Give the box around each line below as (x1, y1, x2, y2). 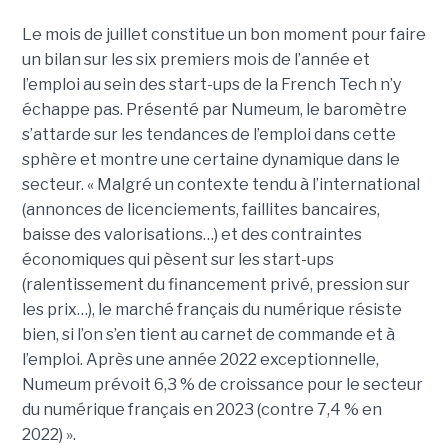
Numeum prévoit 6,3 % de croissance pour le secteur (21, 375, 423, 395)
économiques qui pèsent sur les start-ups (21, 250, 334, 270)
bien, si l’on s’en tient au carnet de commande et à (21, 325, 395, 345)
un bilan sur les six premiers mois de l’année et (21, 50, 370, 70)
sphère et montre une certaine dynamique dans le (21, 150, 400, 170)
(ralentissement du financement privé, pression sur (21, 275, 410, 295)
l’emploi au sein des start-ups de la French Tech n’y (21, 75, 401, 95)
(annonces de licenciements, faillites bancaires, (21, 200, 380, 220)
